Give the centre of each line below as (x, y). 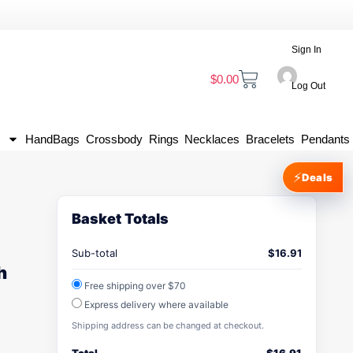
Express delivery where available (155, 305)
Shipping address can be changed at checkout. (168, 325)
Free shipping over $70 (134, 286)
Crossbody (114, 139)
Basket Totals (120, 219)
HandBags (53, 139)
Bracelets (271, 139)
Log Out (309, 86)
